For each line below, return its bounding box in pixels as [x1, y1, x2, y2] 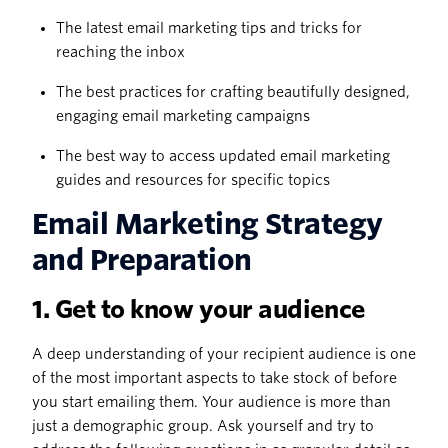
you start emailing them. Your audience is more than [32, 394, 391, 411]
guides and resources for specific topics [56, 172, 333, 189]
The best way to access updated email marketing [56, 148, 390, 165]
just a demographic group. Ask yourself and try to [32, 418, 374, 435]
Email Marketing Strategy [32, 207, 383, 242]
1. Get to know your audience [32, 295, 365, 325]
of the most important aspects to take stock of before [32, 370, 397, 387]
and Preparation [32, 243, 252, 278]
